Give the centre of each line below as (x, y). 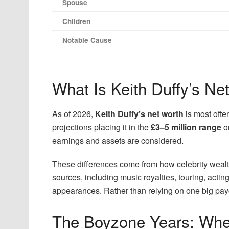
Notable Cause (87, 40)
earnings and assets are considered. (118, 140)
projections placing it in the (101, 127)
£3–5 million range (186, 127)
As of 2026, (74, 113)
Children (76, 21)
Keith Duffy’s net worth (139, 113)
